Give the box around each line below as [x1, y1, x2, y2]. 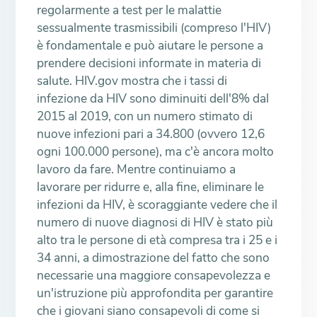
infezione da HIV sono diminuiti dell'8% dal [37, 90, 270, 108]
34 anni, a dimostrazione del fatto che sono [37, 249, 270, 267]
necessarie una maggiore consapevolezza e [37, 267, 271, 284]
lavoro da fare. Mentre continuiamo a [37, 161, 236, 178]
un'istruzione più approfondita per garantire [37, 284, 274, 302]
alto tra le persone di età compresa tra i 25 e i [37, 231, 278, 249]
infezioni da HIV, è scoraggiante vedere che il [37, 196, 278, 214]
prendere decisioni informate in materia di [37, 54, 262, 72]
